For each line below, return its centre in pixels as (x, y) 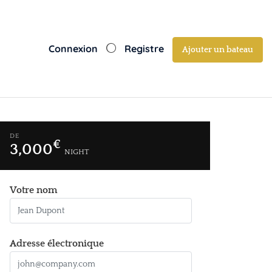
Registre (144, 49)
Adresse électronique (57, 243)
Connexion (73, 49)
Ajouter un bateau (218, 50)
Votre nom (33, 190)
